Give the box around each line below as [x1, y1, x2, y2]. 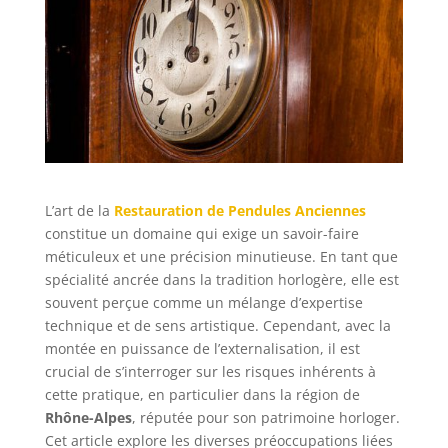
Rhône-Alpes [44, 407, 132, 427]
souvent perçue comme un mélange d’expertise [44, 292, 363, 312]
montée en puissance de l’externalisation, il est [44, 338, 360, 358]
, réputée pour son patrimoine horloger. [131, 407, 400, 427]
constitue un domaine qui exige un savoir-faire [44, 223, 359, 243]
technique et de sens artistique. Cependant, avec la [44, 315, 391, 335]
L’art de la [44, 200, 110, 220]
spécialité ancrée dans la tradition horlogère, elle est [44, 269, 399, 289]
